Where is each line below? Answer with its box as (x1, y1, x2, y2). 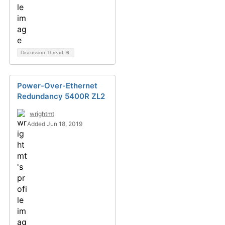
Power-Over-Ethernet (17, 81, 97, 90)
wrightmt (30, 110, 54, 118)
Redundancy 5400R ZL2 (17, 91, 105, 101)
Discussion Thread (21, 50, 65, 55)
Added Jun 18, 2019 (27, 120, 82, 128)
